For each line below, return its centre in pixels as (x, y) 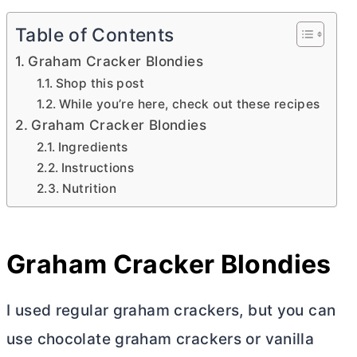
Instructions (98, 168)
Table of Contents (95, 35)
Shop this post (100, 84)
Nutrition (89, 189)
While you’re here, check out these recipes (189, 104)
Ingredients (93, 147)
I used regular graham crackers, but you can (171, 311)
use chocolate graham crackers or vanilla (161, 339)
